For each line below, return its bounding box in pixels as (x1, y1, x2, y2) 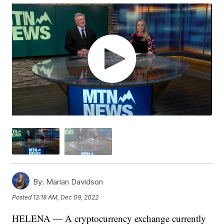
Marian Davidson (44, 176, 103, 186)
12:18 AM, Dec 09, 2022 (33, 193, 99, 201)
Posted (12, 193, 33, 201)
